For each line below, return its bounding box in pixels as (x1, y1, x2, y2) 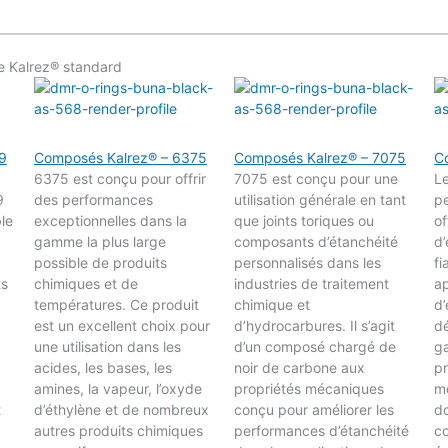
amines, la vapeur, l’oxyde (33, 379, 202, 397)
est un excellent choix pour (33, 316, 210, 334)
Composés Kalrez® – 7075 (234, 148, 407, 166)
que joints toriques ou (234, 211, 375, 229)
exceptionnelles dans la (33, 211, 187, 229)
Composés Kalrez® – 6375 (33, 148, 207, 166)
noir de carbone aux (234, 358, 366, 376)
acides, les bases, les (33, 358, 172, 376)
